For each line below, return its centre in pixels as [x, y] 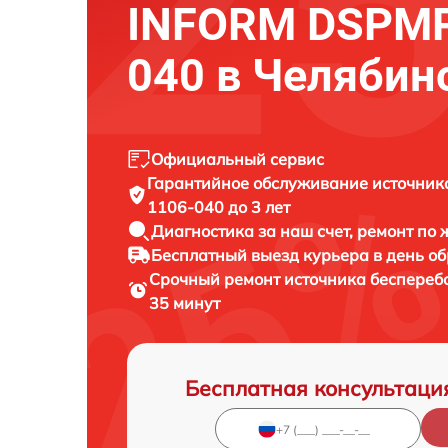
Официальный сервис [237, 159]
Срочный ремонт [217, 279]
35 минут [185, 303]
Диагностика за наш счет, [254, 231]
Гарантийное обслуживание [260, 183]
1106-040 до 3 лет [219, 207]
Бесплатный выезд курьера [262, 255]
